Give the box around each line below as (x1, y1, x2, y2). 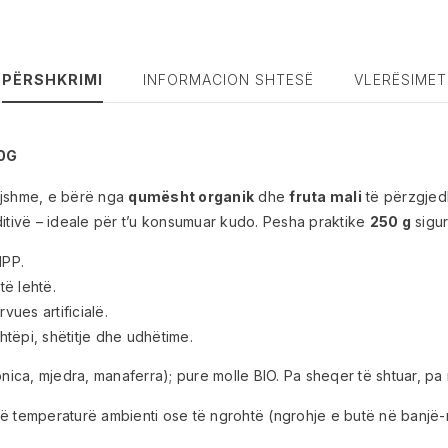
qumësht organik (128, 187, 254, 205)
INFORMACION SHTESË (142, 71, 314, 89)
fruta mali (289, 187, 362, 205)
